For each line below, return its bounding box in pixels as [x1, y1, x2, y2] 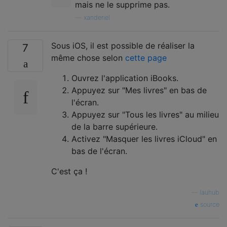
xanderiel [84, 13, 110, 21]
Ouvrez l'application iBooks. [71, 72, 178, 83]
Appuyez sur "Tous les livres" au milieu [71, 109, 219, 120]
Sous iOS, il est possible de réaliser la [51, 40, 195, 51]
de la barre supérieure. [71, 121, 158, 132]
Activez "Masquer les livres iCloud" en [71, 133, 217, 144]
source [198, 200, 219, 208]
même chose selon [51, 52, 125, 63]
